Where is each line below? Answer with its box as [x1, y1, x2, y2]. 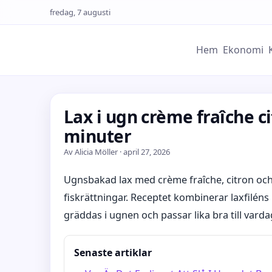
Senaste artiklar [74, 246, 152, 259]
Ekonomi [223, 43, 263, 56]
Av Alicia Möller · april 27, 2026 [64, 146, 170, 157]
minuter [64, 124, 132, 148]
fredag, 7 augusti [50, 7, 110, 18]
